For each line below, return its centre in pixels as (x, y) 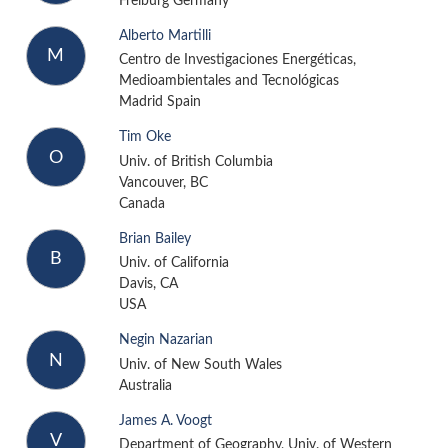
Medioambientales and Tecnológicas (228, 81)
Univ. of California (173, 263)
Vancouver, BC (163, 182)
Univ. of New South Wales (200, 364)
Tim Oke (144, 137)
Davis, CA (148, 284)
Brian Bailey (154, 238)
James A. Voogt (165, 420)
